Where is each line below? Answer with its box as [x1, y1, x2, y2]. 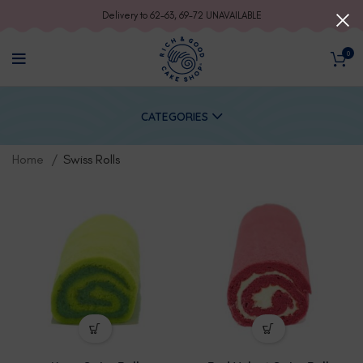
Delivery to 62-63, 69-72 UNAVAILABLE [101, 9, 262, 21]
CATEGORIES [141, 109, 208, 125]
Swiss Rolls [63, 152, 120, 168]
